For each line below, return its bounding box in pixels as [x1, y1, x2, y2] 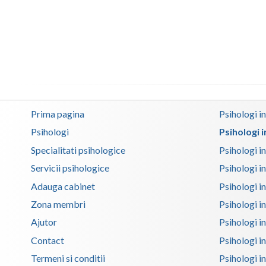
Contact [31, 234, 64, 246]
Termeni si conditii [31, 252, 105, 264]
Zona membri [31, 198, 85, 210]
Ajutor [31, 216, 57, 228]
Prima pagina [31, 108, 84, 120]
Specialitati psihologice [31, 144, 125, 156]
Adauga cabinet [31, 180, 95, 192]
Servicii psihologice [31, 162, 109, 174]
